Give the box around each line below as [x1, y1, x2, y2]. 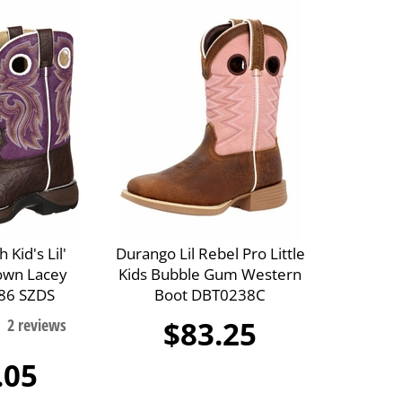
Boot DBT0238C [154, 284, 267, 306]
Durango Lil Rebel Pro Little [115, 243, 305, 265]
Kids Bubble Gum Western [118, 264, 302, 285]
